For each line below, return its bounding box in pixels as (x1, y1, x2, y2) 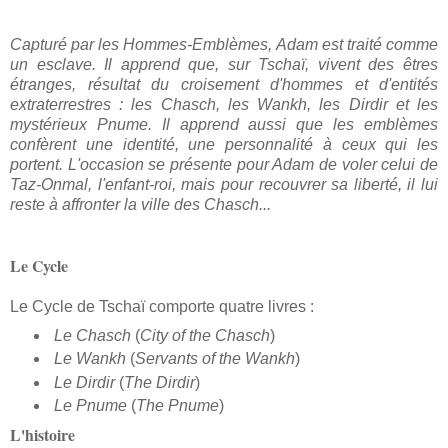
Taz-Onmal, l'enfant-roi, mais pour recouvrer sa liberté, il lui (10, 175, 438, 193)
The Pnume (135, 397, 219, 415)
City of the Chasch (139, 326, 270, 344)
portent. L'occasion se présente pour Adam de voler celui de (10, 155, 438, 173)
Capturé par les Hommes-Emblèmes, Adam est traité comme (10, 35, 438, 53)
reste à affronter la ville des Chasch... (10, 195, 271, 213)
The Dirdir (123, 373, 195, 391)
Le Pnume (53, 397, 127, 415)
